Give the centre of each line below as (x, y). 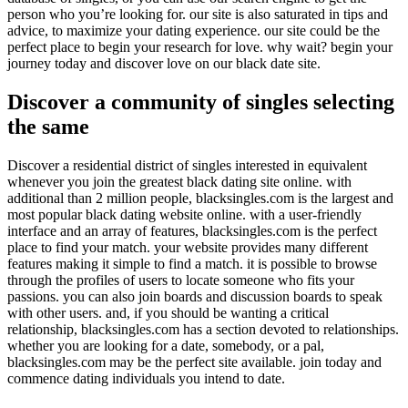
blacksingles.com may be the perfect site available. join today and (194, 362)
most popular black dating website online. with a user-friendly (184, 214)
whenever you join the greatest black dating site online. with (179, 181)
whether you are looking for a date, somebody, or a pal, (166, 345)
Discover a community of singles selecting (201, 102)
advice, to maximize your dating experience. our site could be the (194, 30)
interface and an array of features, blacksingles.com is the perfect (192, 230)
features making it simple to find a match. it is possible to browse (192, 263)
